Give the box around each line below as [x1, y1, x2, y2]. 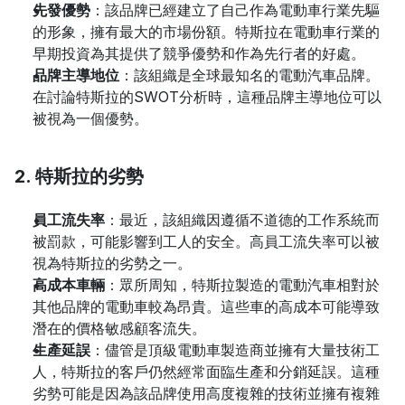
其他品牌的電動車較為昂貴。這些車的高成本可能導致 [33, 297, 380, 316]
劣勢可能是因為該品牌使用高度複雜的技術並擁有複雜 [33, 384, 380, 402]
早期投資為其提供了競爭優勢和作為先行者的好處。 [33, 44, 365, 62]
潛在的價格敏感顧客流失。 [33, 319, 206, 337]
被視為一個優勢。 [33, 109, 148, 127]
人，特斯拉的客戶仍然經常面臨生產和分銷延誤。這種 [33, 363, 380, 381]
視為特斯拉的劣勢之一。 [33, 254, 192, 272]
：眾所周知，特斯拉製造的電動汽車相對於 [105, 276, 380, 294]
